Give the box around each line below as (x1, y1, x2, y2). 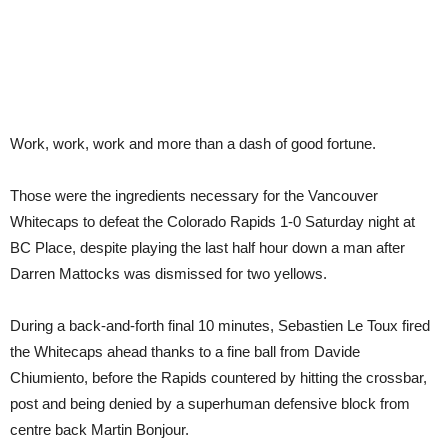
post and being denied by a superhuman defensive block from (10, 395, 410, 412)
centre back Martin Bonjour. (10, 421, 189, 438)
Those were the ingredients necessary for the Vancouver (10, 187, 378, 204)
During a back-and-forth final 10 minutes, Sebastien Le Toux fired (10, 317, 430, 334)
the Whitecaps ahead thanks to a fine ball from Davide (10, 343, 360, 360)
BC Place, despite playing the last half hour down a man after (10, 239, 405, 256)
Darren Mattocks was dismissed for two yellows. (10, 265, 327, 282)
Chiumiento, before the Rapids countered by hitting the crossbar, (10, 369, 427, 386)
